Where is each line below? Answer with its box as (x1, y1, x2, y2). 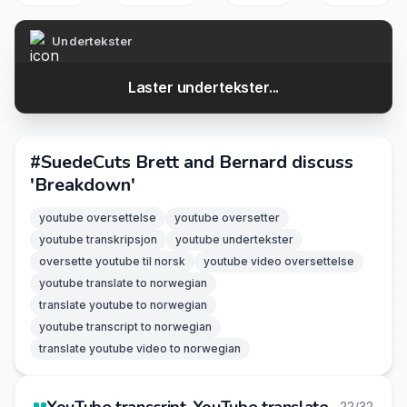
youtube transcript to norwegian (39, 320, 212, 333)
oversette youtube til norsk (39, 254, 185, 268)
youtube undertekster (175, 233, 293, 246)
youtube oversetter (174, 211, 280, 224)
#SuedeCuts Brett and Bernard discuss (30, 150, 353, 174)
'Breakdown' (30, 173, 135, 197)
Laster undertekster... (127, 78, 280, 96)
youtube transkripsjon (39, 233, 157, 246)
